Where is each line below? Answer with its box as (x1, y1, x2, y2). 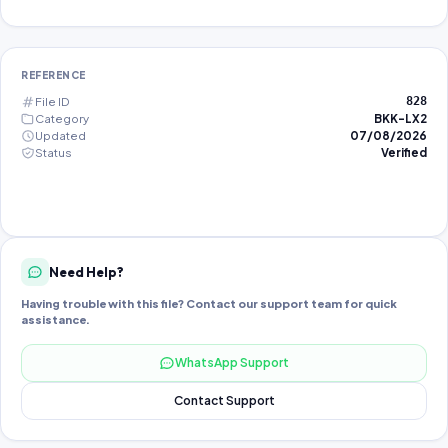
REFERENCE (21, 69, 86, 81)
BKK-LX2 (374, 111, 427, 126)
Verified (381, 145, 427, 160)
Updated (35, 128, 86, 143)
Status (35, 145, 72, 160)
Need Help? (49, 263, 124, 280)
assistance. (21, 313, 90, 326)
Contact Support (173, 393, 275, 408)
